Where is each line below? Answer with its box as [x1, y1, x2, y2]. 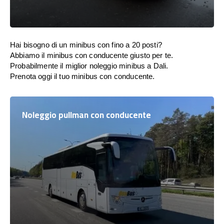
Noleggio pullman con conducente [22, 107, 151, 123]
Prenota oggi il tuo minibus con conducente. [10, 72, 155, 80]
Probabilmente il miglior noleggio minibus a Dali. [10, 61, 168, 70]
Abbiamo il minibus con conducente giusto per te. [10, 51, 173, 59]
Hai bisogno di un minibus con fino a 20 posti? [10, 40, 162, 49]
